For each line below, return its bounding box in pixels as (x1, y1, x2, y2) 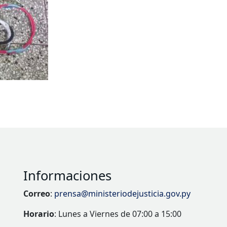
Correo (23, 188, 50, 200)
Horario (23, 208, 54, 220)
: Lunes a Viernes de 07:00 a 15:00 (54, 208, 181, 220)
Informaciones (23, 167, 111, 185)
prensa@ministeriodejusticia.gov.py (54, 188, 191, 200)
